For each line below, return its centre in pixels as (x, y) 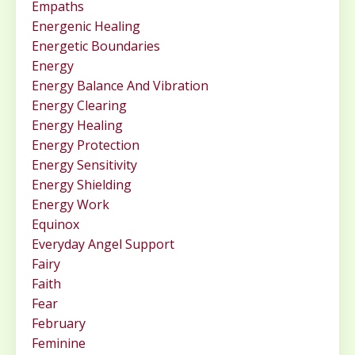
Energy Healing (77, 126)
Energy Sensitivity (84, 165)
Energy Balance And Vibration (120, 86)
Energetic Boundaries (96, 46)
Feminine (59, 344)
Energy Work (71, 205)
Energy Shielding (82, 185)
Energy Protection (86, 145)
